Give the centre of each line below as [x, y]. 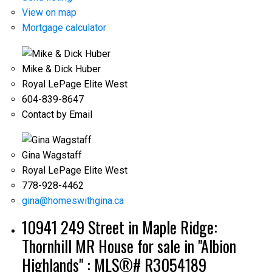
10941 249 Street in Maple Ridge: [119, 227]
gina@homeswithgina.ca [73, 200]
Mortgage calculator [64, 28]
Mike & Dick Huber [61, 69]
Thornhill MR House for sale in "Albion [129, 246]
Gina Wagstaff [52, 155]
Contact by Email [57, 114]
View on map [49, 13]
